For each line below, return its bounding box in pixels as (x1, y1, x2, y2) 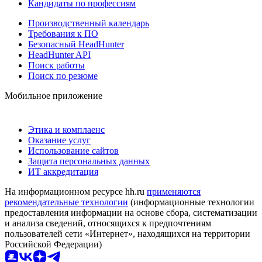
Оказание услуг (28, 135, 91, 145)
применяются (147, 186, 201, 196)
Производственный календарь (28, 18, 149, 28)
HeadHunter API (28, 49, 91, 60)
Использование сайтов (28, 145, 119, 156)
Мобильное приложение (5, 90, 102, 101)
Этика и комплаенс (28, 124, 105, 135)
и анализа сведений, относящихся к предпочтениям (5, 218, 211, 228)
